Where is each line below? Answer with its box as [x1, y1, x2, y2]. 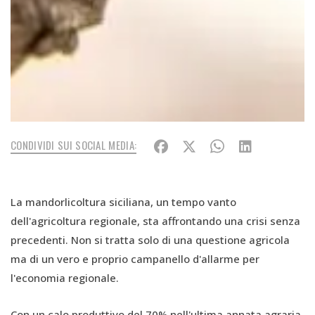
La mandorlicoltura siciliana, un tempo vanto [11, 194, 236, 209]
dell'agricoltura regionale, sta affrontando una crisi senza [11, 213, 300, 228]
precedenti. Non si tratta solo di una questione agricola [11, 232, 290, 247]
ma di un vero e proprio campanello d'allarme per [11, 251, 259, 266]
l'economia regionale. [11, 270, 119, 285]
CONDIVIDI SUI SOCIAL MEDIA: [11, 136, 137, 153]
